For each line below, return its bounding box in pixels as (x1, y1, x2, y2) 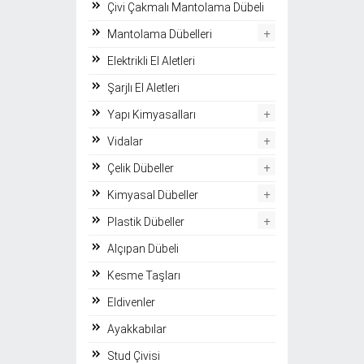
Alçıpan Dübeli (107, 242, 179, 256)
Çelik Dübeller (107, 162, 174, 175)
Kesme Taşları (107, 269, 180, 283)
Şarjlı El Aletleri (107, 81, 180, 95)
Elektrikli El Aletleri (107, 54, 195, 68)
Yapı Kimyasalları (107, 108, 196, 122)
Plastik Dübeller (107, 215, 184, 229)
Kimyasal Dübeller (107, 188, 198, 202)
